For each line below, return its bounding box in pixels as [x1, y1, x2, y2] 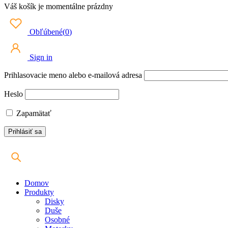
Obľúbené [27, 27, 63, 37]
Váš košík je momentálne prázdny [4, 2, 113, 11]
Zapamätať [14, 109, 51, 118]
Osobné [45, 215, 70, 224]
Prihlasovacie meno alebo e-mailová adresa [4, 71, 142, 80]
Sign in [27, 53, 52, 62]
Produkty [24, 188, 54, 197]
